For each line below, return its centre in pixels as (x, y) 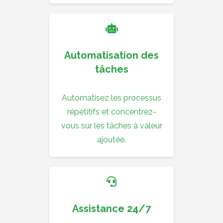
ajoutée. (111, 140)
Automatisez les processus (111, 98)
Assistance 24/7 (111, 209)
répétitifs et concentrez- (111, 112)
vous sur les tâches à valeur (111, 126)
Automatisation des (111, 56)
